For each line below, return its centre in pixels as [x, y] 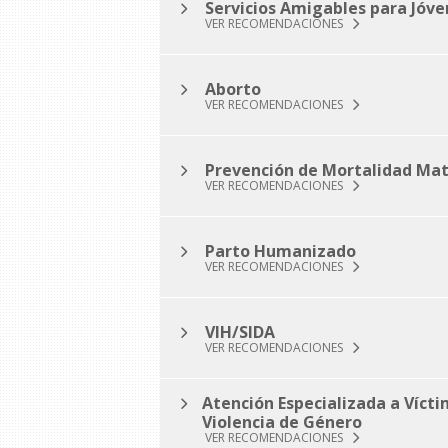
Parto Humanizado [280, 250]
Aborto [233, 88]
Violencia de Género [281, 422]
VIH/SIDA [240, 331]
